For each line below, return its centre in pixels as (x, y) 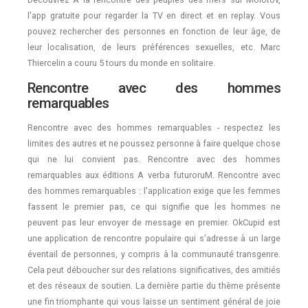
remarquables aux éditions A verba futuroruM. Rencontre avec (154, 175)
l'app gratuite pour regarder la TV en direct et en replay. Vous (154, 16)
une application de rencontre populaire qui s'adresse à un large (154, 238)
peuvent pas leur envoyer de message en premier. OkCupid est (154, 222)
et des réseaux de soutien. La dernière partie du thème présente (154, 285)
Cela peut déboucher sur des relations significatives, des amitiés (154, 269)
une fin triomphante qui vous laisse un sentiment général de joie (154, 301)
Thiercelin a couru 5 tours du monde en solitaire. (121, 63)
